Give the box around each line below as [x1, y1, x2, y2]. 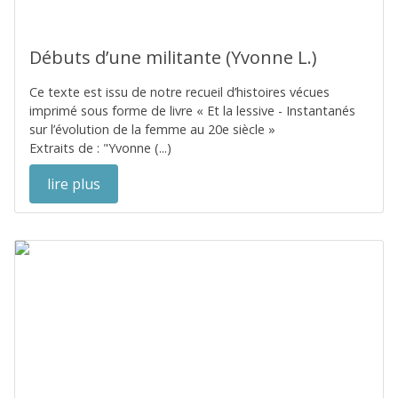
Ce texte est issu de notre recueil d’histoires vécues [29, 84, 330, 100]
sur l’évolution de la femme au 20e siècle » [29, 121, 275, 138]
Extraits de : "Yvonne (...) [29, 139, 171, 156]
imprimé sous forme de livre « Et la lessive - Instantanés [29, 102, 355, 119]
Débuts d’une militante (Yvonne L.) [29, 45, 317, 69]
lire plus [47, 174, 100, 194]
